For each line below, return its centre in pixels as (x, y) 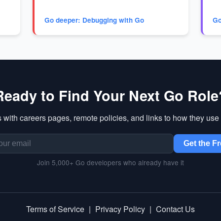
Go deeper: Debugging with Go (94, 20)
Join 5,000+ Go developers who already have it (110, 162)
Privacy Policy (120, 209)
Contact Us (175, 209)
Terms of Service (55, 209)
